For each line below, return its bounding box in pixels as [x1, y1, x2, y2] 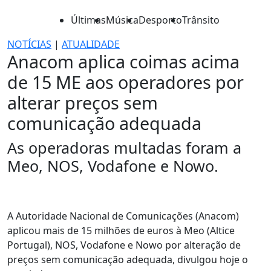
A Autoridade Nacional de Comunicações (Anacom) [7, 209, 239, 223]
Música [106, 13, 139, 27]
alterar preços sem [7, 91, 158, 114]
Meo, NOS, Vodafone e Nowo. [7, 155, 218, 176]
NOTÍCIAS [7, 38, 51, 51]
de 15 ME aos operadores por [7, 70, 244, 94]
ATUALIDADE [62, 38, 120, 51]
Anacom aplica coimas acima [7, 50, 240, 73]
